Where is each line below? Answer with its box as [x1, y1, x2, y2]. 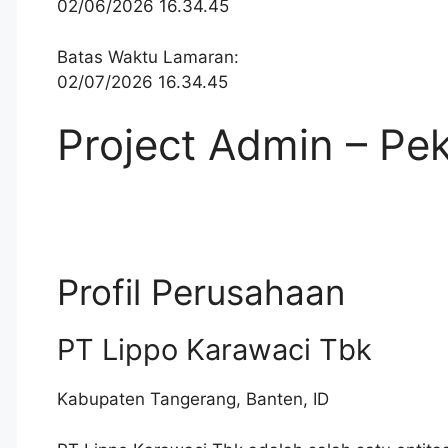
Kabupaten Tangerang [57, 389, 236, 410]
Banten [246, 389, 303, 410]
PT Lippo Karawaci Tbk [57, 332, 372, 368]
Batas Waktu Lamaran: [57, 46, 239, 67]
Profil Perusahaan [57, 271, 345, 314]
